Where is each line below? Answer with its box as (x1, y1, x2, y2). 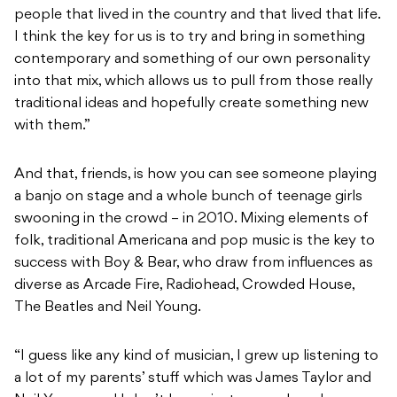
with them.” (14, 119, 90, 134)
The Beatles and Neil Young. (14, 300, 201, 315)
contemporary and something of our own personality (14, 52, 370, 67)
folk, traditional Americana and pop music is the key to (14, 234, 375, 249)
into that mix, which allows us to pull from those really (14, 74, 373, 90)
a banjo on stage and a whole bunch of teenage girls (14, 190, 362, 205)
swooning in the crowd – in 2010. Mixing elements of (14, 212, 369, 227)
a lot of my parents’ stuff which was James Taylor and (14, 371, 371, 386)
